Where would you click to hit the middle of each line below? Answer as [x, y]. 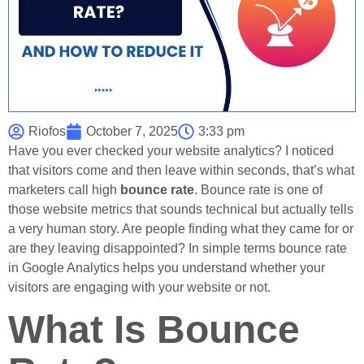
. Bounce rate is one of [258, 189]
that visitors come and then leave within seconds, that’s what [181, 170]
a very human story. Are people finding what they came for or [181, 228]
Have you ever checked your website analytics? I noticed [171, 150]
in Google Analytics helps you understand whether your [167, 267]
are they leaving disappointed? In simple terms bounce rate [178, 248]
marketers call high [64, 189]
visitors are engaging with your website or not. [139, 287]
